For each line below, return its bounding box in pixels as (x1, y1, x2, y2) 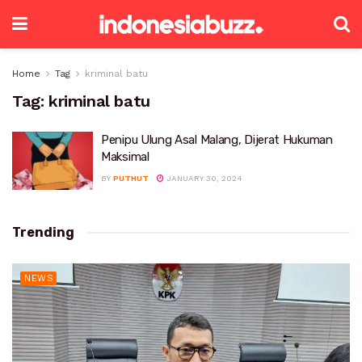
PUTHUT (113, 174, 149, 183)
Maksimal (101, 149, 149, 164)
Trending (12, 224, 74, 240)
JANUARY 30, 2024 (164, 174, 242, 183)
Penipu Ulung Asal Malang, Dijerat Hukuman (101, 133, 333, 147)
